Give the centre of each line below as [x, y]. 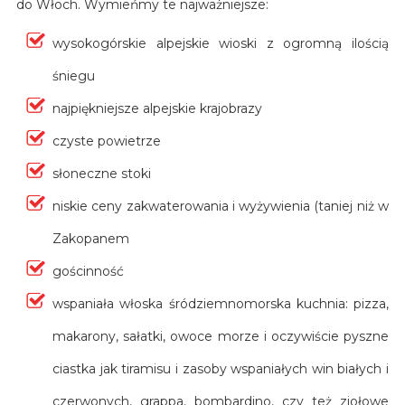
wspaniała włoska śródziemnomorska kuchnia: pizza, [221, 303]
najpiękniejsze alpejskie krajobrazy [157, 108]
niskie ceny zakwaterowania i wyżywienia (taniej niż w [221, 206]
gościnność [88, 271]
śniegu [73, 75]
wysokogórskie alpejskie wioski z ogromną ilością [221, 43]
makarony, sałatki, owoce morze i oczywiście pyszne [221, 336]
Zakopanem [90, 238]
